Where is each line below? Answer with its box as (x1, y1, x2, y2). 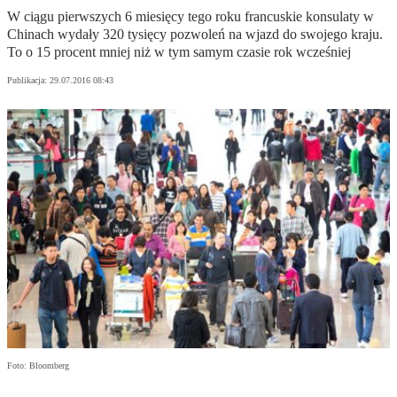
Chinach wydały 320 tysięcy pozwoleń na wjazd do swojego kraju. (7, 27, 383, 43)
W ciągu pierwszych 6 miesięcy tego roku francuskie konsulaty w (7, 9, 374, 25)
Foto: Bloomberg (7, 361, 69, 371)
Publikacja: (7, 75, 50, 86)
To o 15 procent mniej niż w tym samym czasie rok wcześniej (7, 44, 351, 60)
